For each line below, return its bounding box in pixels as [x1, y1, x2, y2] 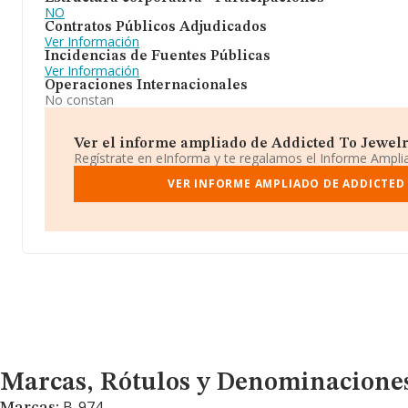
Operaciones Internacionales [45, 78, 248, 93]
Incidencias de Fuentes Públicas [45, 49, 270, 64]
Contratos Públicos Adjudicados [45, 20, 267, 35]
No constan [45, 91, 114, 108]
